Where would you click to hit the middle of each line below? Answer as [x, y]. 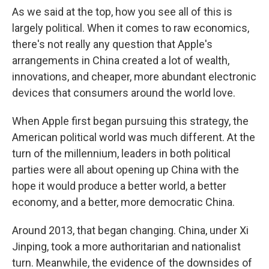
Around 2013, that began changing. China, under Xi [130, 230]
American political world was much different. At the [134, 137]
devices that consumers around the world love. [124, 92]
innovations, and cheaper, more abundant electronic [134, 76]
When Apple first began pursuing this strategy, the [130, 121]
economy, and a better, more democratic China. [123, 202]
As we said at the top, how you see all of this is [122, 11]
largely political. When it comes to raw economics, [131, 28]
